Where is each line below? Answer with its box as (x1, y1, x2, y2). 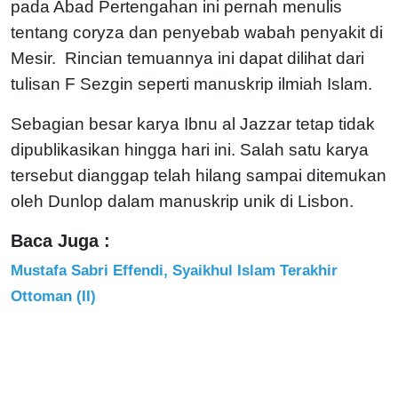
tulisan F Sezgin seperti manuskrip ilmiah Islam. (11, 74, 372, 93)
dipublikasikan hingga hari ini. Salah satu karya (11, 139, 369, 159)
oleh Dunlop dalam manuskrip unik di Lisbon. (11, 191, 354, 211)
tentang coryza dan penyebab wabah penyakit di (11, 22, 383, 42)
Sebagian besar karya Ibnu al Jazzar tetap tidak (11, 114, 375, 133)
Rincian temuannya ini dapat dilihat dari (65, 48, 364, 68)
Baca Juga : (11, 230, 110, 251)
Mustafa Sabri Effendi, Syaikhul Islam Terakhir (11, 260, 338, 279)
